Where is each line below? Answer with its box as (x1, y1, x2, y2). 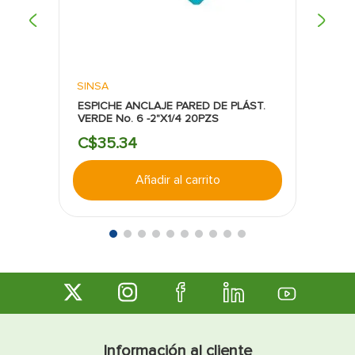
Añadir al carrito (135, 171, 220, 188)
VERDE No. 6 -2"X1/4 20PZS (78, 111, 219, 125)
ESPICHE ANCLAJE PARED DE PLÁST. (78, 98, 266, 113)
